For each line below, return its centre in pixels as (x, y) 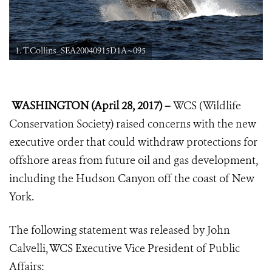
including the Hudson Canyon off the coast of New (132, 179)
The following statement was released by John (120, 230)
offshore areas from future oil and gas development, (134, 161)
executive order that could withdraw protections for (133, 142)
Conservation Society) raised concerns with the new (133, 124)
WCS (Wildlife (207, 106)
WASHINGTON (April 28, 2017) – (92, 106)
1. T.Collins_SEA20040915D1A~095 (80, 51)
